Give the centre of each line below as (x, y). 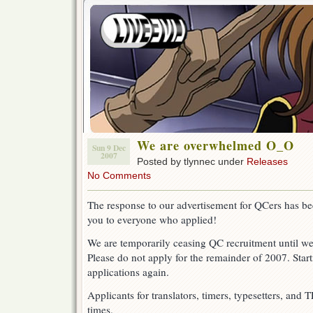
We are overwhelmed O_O (216, 145)
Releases (267, 161)
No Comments (119, 175)
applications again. (128, 272)
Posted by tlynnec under (192, 161)
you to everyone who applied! (152, 220)
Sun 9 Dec (109, 148)
